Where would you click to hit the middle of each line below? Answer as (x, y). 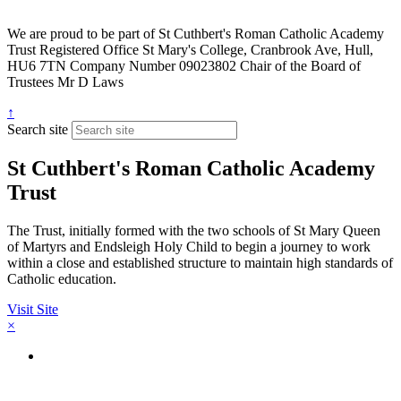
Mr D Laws (89, 81)
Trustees (30, 81)
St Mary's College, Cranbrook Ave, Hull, (256, 49)
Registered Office (89, 49)
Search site (38, 129)
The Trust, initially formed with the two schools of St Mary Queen (194, 231)
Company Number (123, 65)
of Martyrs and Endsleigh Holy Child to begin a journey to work (189, 247)
